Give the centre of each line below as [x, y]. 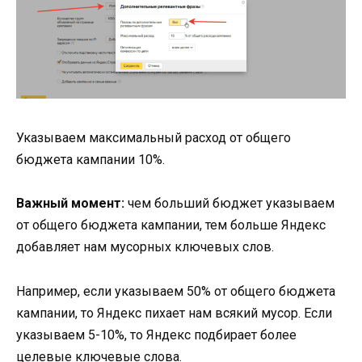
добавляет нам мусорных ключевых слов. [145, 247]
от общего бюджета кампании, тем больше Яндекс [171, 225]
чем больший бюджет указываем [229, 204]
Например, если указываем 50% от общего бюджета [176, 291]
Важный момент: [70, 204]
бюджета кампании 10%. [90, 160]
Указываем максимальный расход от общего [154, 138]
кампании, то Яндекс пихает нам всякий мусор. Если [174, 313]
